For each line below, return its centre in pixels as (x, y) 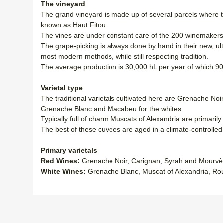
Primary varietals (69, 150)
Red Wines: (60, 161)
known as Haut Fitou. (74, 25)
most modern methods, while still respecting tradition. (124, 56)
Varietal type (62, 88)
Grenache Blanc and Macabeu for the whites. (112, 109)
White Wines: (63, 171)
